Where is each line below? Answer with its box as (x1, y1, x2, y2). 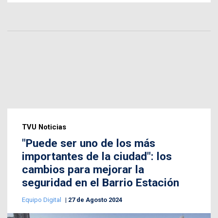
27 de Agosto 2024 (68, 196, 122, 203)
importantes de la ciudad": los (22, 149, 172, 163)
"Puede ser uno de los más (22, 136, 155, 150)
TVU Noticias (22, 122, 66, 131)
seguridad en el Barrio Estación (22, 176, 179, 189)
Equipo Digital (22, 196, 63, 203)
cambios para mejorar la (22, 163, 144, 176)
